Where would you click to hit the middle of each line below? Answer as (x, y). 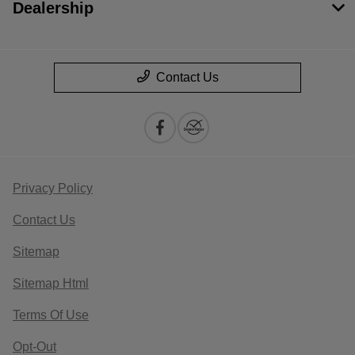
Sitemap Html (51, 284)
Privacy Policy (53, 189)
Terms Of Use (51, 315)
